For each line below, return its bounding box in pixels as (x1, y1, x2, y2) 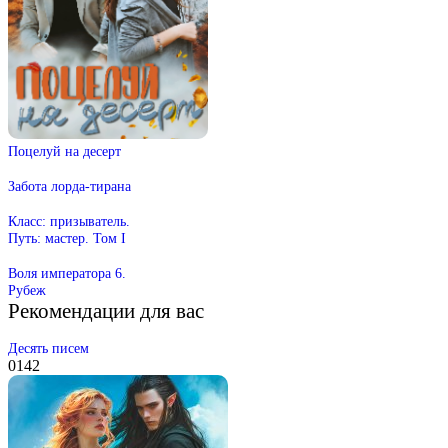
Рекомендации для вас (8, 298, 204, 322)
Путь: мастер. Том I (8, 229, 126, 246)
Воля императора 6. (8, 264, 126, 281)
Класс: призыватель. (8, 212, 130, 229)
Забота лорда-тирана (8, 177, 131, 194)
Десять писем (8, 339, 89, 356)
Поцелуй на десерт (8, 142, 121, 159)
